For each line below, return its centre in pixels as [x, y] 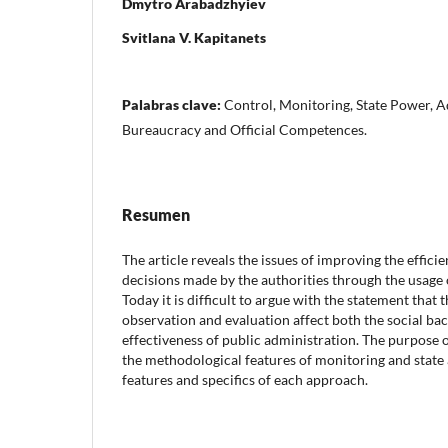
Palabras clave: [173, 104]
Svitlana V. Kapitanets [194, 37]
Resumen [156, 214]
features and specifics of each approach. [245, 379]
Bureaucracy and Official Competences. [244, 129]
